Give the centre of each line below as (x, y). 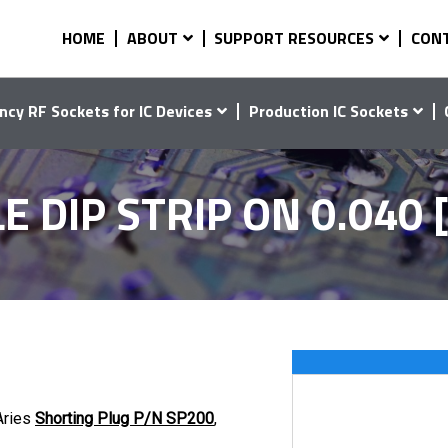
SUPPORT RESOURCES (294, 37)
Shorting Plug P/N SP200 (124, 418)
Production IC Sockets (328, 110)
